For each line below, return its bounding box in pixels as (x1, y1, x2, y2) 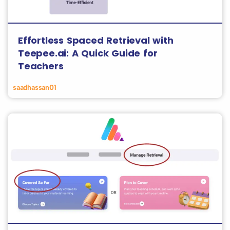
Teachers (18, 60, 64, 72)
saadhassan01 (13, 83, 56, 92)
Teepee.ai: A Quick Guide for (18, 47, 158, 60)
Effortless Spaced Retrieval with (18, 34, 174, 47)
